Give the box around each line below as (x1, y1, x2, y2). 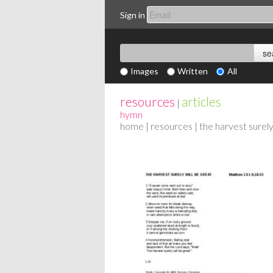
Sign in (120, 9, 145, 20)
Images (130, 66, 159, 76)
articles (182, 94, 221, 109)
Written (177, 66, 208, 76)
